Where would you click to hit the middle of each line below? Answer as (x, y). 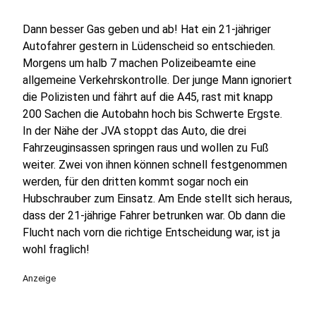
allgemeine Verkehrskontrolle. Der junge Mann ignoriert (157, 80)
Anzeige (39, 278)
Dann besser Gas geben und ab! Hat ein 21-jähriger (147, 29)
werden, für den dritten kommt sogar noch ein (135, 182)
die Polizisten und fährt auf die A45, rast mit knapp (148, 97)
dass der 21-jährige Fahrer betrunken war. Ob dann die (154, 215)
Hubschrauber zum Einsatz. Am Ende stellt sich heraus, (157, 199)
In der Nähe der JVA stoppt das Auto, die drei (134, 131)
